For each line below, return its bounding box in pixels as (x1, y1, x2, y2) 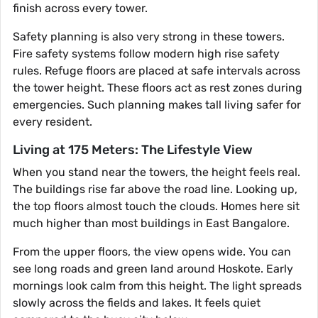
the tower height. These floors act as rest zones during (13, 81, 302, 95)
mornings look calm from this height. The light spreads (13, 279, 302, 293)
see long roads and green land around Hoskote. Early (13, 262, 293, 276)
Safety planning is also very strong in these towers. (13, 30, 285, 44)
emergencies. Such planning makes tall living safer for (13, 98, 301, 112)
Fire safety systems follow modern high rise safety (13, 47, 280, 61)
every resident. (13, 115, 92, 129)
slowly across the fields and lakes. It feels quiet (13, 296, 261, 310)
